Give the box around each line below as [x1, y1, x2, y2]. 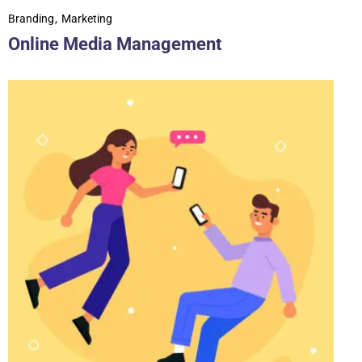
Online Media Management [8, 34, 221, 55]
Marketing [61, 12, 112, 26]
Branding [8, 12, 54, 26]
